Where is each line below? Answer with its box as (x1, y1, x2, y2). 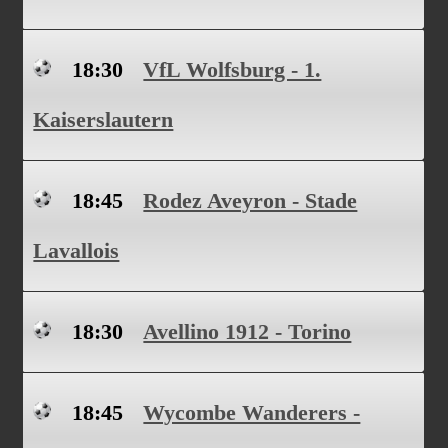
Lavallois (33, 238, 120, 263)
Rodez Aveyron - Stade (143, 188, 358, 213)
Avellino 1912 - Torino (143, 319, 352, 344)
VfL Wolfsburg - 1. (143, 57, 322, 82)
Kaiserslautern (33, 107, 174, 132)
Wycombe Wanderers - (143, 400, 361, 425)
